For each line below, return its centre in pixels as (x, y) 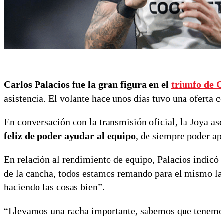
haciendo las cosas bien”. (54, 187)
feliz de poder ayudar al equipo (70, 135)
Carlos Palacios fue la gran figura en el (88, 84)
